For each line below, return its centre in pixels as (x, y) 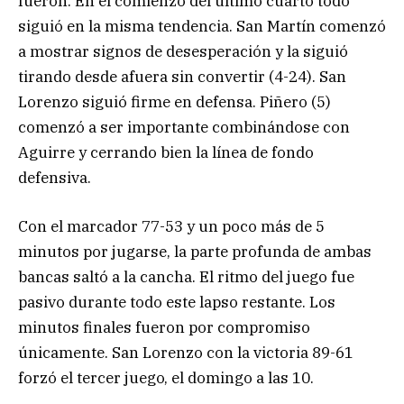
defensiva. (55, 177)
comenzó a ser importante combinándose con (184, 127)
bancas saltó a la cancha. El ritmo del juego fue (186, 277)
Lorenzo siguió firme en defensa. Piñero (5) (174, 101)
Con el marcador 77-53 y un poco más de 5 (171, 227)
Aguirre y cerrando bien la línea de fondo (166, 152)
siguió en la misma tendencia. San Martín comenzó (202, 26)
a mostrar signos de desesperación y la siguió (183, 51)
